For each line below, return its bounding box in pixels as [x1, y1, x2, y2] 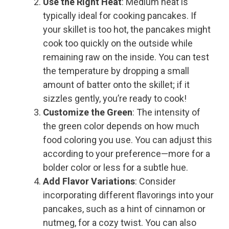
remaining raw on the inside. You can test [43, 52, 209, 63]
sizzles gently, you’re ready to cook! [43, 93, 187, 104]
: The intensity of [132, 107, 200, 118]
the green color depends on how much [43, 121, 199, 132]
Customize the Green [43, 107, 132, 118]
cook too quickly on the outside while [43, 38, 193, 49]
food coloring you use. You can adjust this [43, 134, 212, 146]
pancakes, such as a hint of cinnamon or [43, 203, 205, 215]
